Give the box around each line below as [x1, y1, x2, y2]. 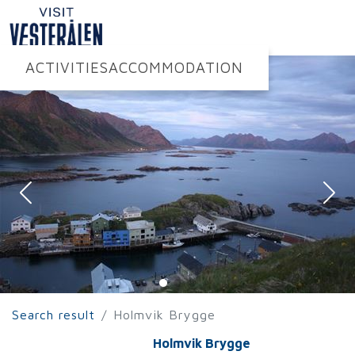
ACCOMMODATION [109, 59, 243, 76]
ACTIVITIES [25, 59, 109, 76]
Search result [12, 307, 95, 322]
